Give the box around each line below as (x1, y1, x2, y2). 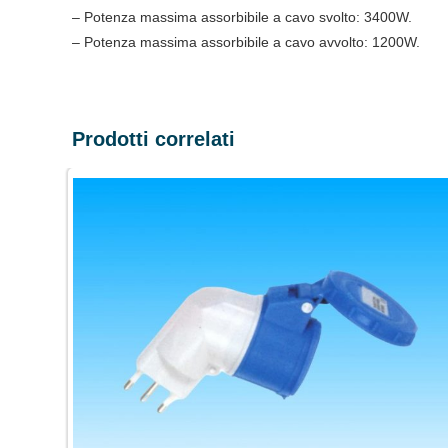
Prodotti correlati (72, 128, 235, 150)
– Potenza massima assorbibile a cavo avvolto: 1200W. (72, 34, 420, 50)
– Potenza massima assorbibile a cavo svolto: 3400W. (72, 9, 412, 25)
